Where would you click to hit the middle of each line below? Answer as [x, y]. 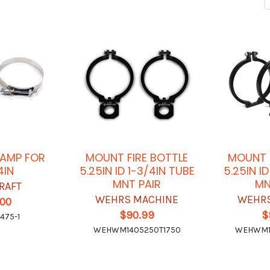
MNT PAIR [137, 184]
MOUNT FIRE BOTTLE [137, 158]
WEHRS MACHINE [137, 200]
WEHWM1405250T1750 [137, 230]
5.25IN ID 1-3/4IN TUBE [137, 171]
